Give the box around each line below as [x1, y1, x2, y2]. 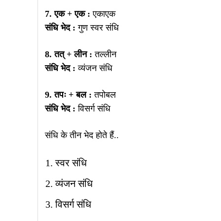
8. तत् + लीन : [45, 49, 92, 59]
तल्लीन [92, 49, 116, 59]
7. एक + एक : [45, 8, 90, 19]
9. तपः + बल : [45, 89, 92, 100]
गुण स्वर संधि [75, 22, 119, 33]
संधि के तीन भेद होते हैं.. [45, 130, 119, 140]
